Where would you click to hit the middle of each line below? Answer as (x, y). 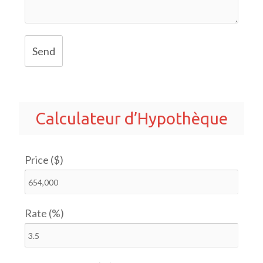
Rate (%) (45, 213)
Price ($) (44, 160)
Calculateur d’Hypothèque (131, 119)
